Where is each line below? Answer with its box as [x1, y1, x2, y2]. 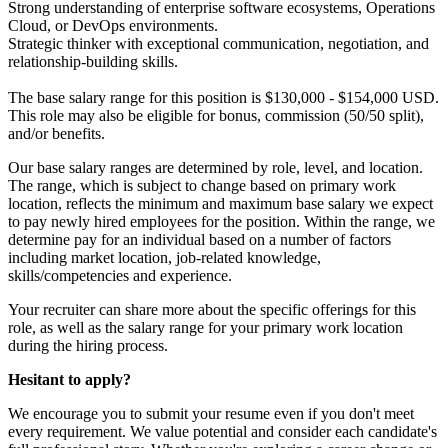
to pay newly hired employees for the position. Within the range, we [8, 213, 435, 231]
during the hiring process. [8, 337, 168, 355]
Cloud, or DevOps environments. [8, 16, 218, 34]
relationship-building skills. [8, 52, 178, 70]
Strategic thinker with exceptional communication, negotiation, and [8, 34, 429, 52]
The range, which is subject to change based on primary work [8, 177, 396, 195]
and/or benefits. [8, 125, 105, 143]
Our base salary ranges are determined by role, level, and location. [8, 159, 423, 177]
